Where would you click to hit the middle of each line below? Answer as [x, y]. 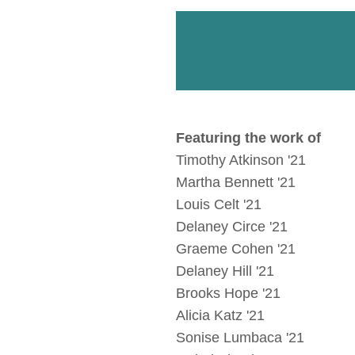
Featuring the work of [248, 138]
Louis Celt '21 [219, 205]
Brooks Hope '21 [228, 294]
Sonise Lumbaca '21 [240, 338]
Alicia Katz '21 [220, 316]
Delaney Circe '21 [232, 227]
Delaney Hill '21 [225, 271]
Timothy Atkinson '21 [241, 160]
